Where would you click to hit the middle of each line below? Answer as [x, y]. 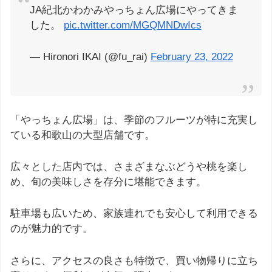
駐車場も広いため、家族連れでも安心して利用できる [134, 214]
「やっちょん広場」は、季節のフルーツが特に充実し [134, 120]
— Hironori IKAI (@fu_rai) [90, 56]
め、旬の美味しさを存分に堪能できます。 [108, 182]
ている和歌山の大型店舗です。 [83, 135]
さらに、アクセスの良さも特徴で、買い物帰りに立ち [134, 260]
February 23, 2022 [192, 56]
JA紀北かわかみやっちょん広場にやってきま [134, 10]
